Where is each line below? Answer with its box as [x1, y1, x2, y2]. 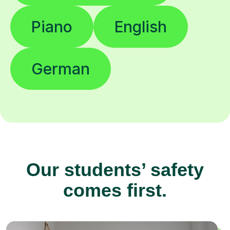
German [31, 59, 90, 78]
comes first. [63, 179, 167, 201]
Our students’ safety [26, 159, 204, 180]
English [114, 17, 167, 36]
